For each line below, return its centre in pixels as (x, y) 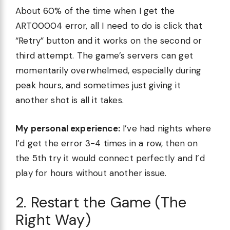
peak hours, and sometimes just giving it (98, 85)
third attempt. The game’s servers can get (104, 56)
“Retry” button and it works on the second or (109, 41)
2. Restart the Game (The (101, 203)
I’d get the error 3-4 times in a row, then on (107, 143)
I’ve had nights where (166, 128)
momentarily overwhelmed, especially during (109, 71)
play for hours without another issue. (91, 173)
